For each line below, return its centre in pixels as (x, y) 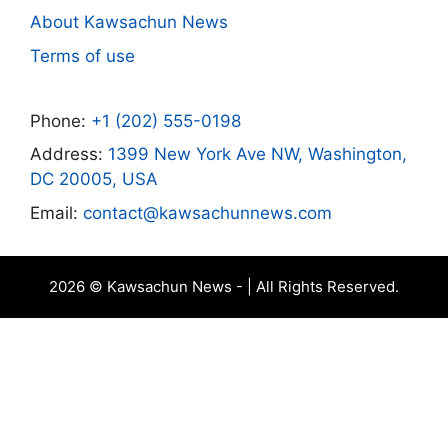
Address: (69, 154)
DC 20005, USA (94, 179)
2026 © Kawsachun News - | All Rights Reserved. (224, 286)
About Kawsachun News (129, 22)
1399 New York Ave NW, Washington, (257, 154)
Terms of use (82, 55)
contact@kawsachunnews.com (207, 212)
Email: (56, 212)
